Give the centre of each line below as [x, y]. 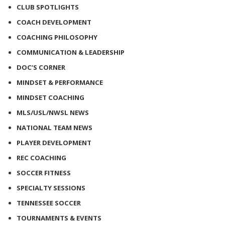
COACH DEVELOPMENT [54, 22]
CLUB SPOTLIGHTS [48, 7]
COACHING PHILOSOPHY [57, 37]
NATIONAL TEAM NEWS [54, 127]
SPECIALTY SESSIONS [51, 188]
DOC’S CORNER [41, 67]
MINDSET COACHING [50, 97]
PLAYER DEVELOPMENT [54, 142]
